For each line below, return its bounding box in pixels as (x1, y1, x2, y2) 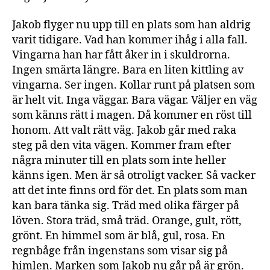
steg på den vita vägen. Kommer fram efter (12, 139, 231, 152)
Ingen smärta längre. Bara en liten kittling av (12, 63, 243, 77)
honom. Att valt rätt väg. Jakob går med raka (12, 124, 236, 137)
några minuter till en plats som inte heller (12, 154, 226, 168)
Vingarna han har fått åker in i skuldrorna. (12, 48, 230, 62)
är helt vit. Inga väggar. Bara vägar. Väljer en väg (12, 93, 257, 107)
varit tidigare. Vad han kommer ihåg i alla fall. (12, 33, 248, 47)
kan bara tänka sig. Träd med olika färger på (12, 199, 239, 213)
